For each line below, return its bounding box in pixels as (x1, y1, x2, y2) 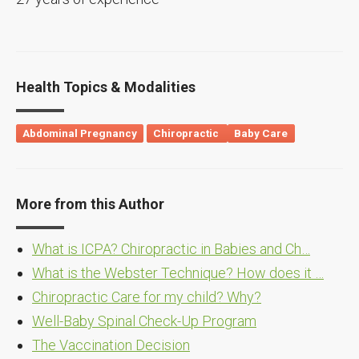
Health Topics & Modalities (16, 78, 196, 95)
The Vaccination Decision (32, 336, 190, 353)
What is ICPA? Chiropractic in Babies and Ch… (32, 240, 310, 257)
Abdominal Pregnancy (22, 126, 138, 139)
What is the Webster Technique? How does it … (32, 264, 324, 281)
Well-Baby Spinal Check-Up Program (32, 312, 256, 329)
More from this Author (16, 195, 164, 212)
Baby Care (234, 126, 288, 139)
